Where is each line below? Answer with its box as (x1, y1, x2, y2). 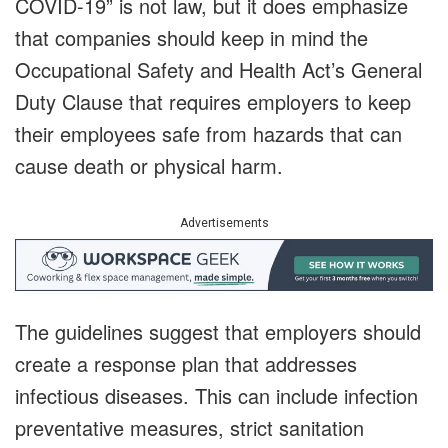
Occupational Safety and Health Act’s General (15, 55, 422, 85)
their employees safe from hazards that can (15, 119, 402, 149)
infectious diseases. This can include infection (15, 381, 418, 411)
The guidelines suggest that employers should (15, 317, 421, 347)
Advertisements (179, 216, 269, 231)
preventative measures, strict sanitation (15, 413, 364, 443)
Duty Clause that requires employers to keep (15, 87, 411, 117)
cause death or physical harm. (15, 151, 283, 181)
